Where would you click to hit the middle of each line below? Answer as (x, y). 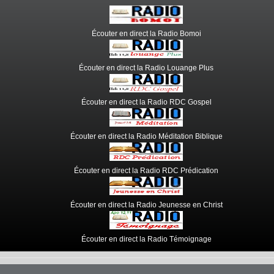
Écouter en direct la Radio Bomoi (146, 33)
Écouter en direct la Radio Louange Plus (146, 68)
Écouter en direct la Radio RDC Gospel (146, 102)
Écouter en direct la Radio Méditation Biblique (146, 136)
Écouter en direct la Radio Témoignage (146, 239)
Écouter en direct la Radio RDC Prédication (146, 170)
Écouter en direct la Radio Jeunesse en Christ (146, 205)
